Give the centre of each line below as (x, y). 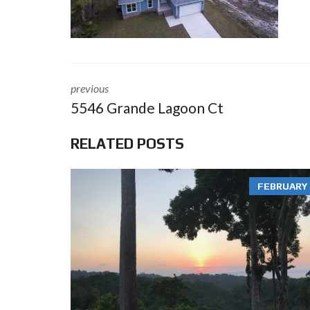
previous (90, 88)
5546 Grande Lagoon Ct (147, 108)
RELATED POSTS (127, 144)
